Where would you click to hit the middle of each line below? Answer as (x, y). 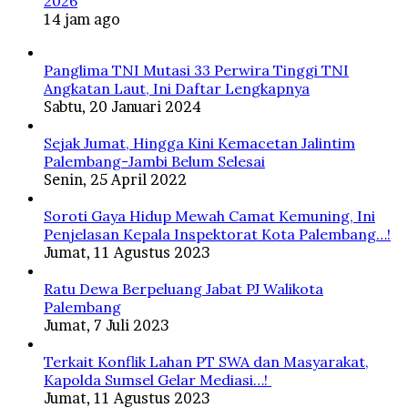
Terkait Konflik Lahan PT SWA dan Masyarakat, (206, 362)
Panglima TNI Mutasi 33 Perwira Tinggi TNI (196, 71)
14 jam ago (82, 20)
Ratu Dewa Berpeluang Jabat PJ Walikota (184, 289)
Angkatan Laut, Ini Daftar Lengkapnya (177, 89)
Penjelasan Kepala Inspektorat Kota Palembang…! (217, 235)
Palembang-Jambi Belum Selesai (154, 162)
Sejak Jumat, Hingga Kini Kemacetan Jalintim (199, 143)
